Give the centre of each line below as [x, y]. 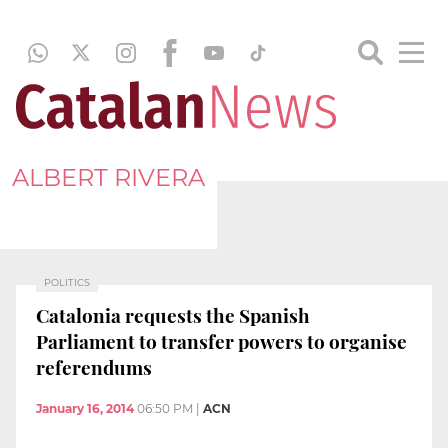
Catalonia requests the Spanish [173, 314]
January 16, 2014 [85, 409]
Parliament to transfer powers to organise [221, 340]
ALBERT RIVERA [108, 177]
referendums [94, 366]
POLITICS [67, 282]
